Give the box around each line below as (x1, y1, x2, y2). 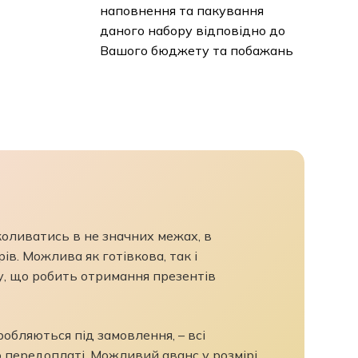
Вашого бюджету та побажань (99, 42, 293, 59)
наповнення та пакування (99, 2, 264, 19)
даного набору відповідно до (99, 22, 285, 39)
